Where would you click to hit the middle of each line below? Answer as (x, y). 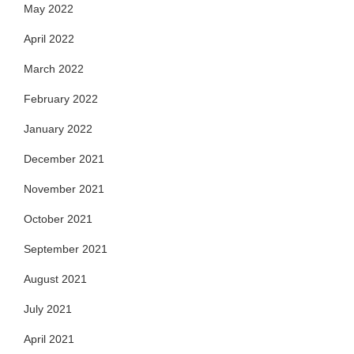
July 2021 (48, 309)
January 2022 (58, 129)
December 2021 (64, 159)
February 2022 (61, 99)
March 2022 (54, 69)
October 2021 (58, 219)
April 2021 (49, 339)
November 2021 (64, 189)
